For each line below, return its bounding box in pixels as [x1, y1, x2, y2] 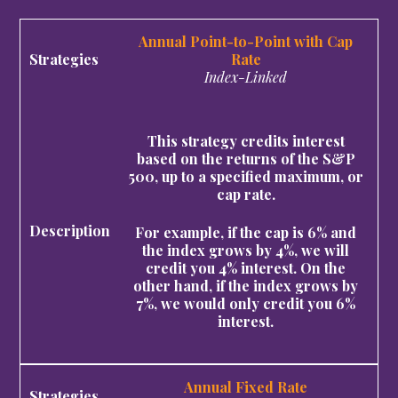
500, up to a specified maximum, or [128, 167, 363, 187]
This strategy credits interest [147, 131, 345, 151]
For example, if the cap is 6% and [135, 222, 356, 242]
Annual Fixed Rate [184, 377, 307, 396]
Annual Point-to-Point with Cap [139, 31, 353, 51]
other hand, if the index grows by [133, 275, 358, 295]
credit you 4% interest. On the [146, 258, 346, 277]
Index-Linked [204, 67, 287, 86]
